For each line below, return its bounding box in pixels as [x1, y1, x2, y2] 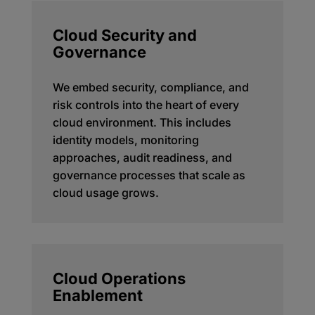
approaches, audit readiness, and [52, 150, 232, 165]
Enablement [52, 286, 143, 305]
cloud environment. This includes [52, 115, 231, 130]
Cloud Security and [52, 26, 197, 45]
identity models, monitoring [52, 133, 199, 148]
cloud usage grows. [52, 186, 159, 200]
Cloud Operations [52, 269, 186, 288]
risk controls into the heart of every [52, 98, 239, 112]
